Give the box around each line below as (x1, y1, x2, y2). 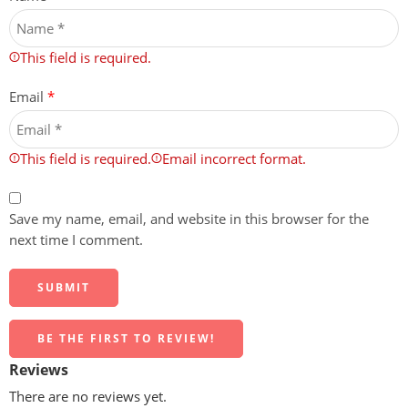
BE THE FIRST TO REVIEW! (37, 331, 215, 347)
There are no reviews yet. (9, 387, 167, 405)
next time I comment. (9, 231, 143, 250)
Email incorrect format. (162, 150, 306, 168)
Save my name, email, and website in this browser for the (9, 210, 369, 229)
